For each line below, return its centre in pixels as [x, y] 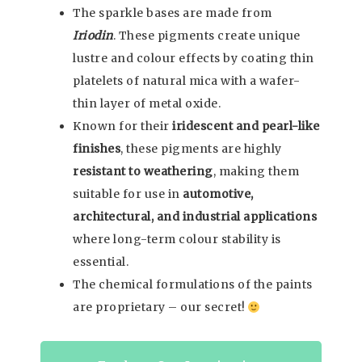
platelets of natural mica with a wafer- [187, 81]
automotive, [218, 194]
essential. [101, 262]
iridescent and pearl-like [246, 126]
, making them [256, 172]
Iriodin [93, 36]
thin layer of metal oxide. [147, 104]
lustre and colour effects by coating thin [194, 59]
